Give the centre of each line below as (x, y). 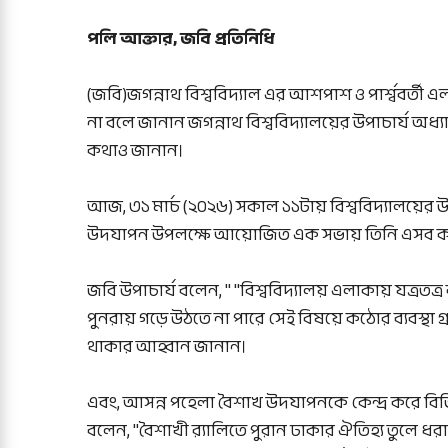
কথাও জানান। (135, 151)
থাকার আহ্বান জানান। (167, 347)
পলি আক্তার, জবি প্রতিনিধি (181, 39)
